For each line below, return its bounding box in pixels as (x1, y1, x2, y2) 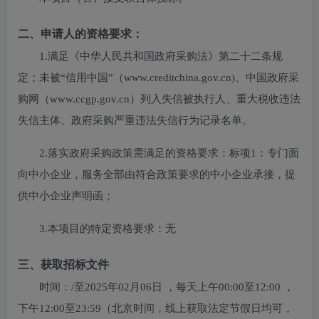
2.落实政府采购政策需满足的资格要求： (39, 147, 229, 159)
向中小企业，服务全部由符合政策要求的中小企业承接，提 (18, 169, 296, 180)
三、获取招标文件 (18, 258, 109, 271)
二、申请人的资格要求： (18, 28, 143, 40)
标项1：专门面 (229, 147, 299, 159)
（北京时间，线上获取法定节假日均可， (101, 303, 293, 314)
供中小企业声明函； (18, 190, 114, 202)
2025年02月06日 (85, 281, 162, 293)
